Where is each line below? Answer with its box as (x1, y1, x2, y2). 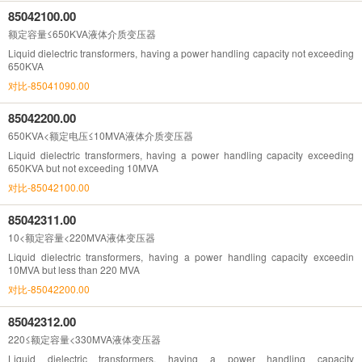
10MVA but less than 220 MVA (8, 262, 140, 276)
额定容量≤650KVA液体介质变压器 (8, 26, 156, 40)
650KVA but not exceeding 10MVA (8, 160, 158, 175)
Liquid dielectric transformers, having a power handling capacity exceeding (8, 147, 354, 162)
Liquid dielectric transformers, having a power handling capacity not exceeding (8, 45, 354, 60)
